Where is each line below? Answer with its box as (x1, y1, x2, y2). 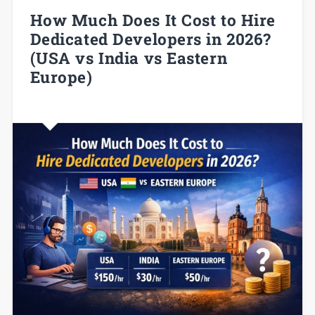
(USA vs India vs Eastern (30, 47, 228, 69)
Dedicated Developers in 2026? (30, 28, 271, 50)
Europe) (30, 66, 93, 88)
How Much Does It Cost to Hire (30, 9, 276, 31)
